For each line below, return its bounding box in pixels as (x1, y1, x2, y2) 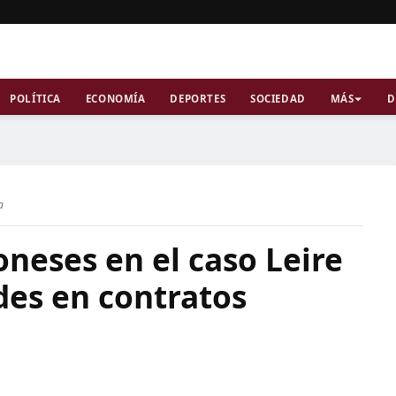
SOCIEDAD (250, 92, 306, 105)
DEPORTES (170, 92, 226, 105)
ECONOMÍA (85, 92, 146, 105)
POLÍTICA (10, 92, 61, 105)
